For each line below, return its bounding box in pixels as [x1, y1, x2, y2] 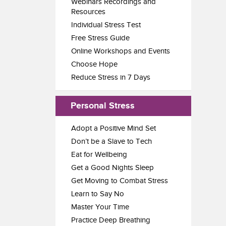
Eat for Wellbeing [71, 150, 127, 159]
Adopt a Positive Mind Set [71, 124, 156, 133]
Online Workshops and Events [71, 47, 170, 55]
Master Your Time [71, 203, 129, 211]
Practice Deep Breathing [71, 216, 150, 224]
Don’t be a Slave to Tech [71, 137, 152, 146]
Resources [71, 8, 105, 16]
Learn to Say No [71, 190, 124, 198]
